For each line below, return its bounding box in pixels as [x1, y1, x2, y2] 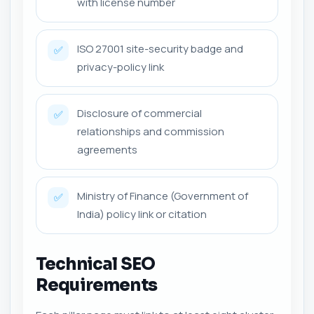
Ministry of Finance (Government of [77, 188, 248, 203]
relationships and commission [77, 123, 224, 139]
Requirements [36, 274, 157, 296]
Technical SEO [36, 253, 156, 275]
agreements [77, 142, 137, 157]
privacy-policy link [77, 59, 164, 74]
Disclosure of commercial [77, 105, 202, 121]
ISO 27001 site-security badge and [77, 41, 243, 56]
